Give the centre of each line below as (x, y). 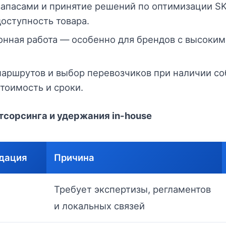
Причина (74, 157)
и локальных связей (99, 206)
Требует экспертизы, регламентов (132, 189)
